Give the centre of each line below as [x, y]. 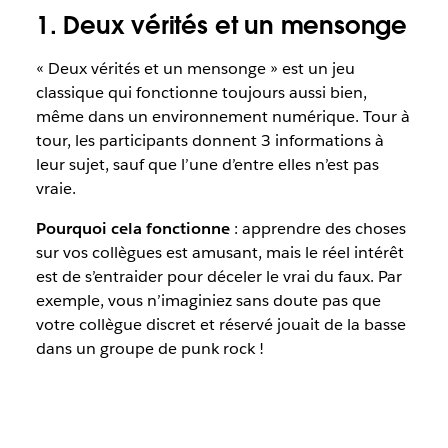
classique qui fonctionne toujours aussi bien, [201, 92]
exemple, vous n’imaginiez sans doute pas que [208, 300]
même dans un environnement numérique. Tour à [222, 116]
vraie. [55, 188]
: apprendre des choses [317, 228]
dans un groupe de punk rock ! [149, 348]
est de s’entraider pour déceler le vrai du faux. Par [218, 276]
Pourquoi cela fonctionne [132, 228]
